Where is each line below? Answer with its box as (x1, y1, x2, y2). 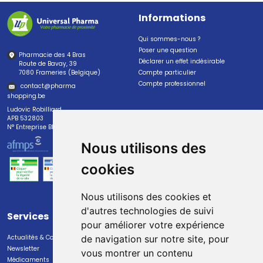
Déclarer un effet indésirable (139, 57, 225, 66)
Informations (139, 11, 205, 25)
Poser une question (139, 46, 197, 55)
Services (7, 209, 49, 223)
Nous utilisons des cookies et (80, 191, 211, 203)
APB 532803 (7, 113, 43, 123)
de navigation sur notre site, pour (80, 233, 229, 245)
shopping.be (7, 91, 45, 100)
